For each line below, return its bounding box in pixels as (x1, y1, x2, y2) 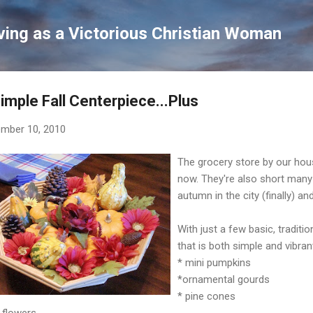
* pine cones (177, 289, 235, 303)
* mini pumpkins (177, 256, 251, 269)
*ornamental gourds (177, 272, 270, 286)
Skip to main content (109, 11, 204, 24)
